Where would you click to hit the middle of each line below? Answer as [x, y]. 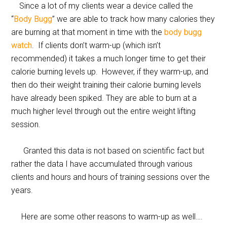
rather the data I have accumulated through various [102, 164]
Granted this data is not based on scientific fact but [108, 151]
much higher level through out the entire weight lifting [104, 111]
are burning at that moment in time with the [88, 32]
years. [23, 190]
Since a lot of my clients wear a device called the [102, 6]
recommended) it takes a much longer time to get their [109, 59]
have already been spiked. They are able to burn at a [104, 98]
